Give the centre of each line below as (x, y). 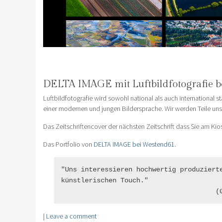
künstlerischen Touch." (104, 180)
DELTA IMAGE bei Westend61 (134, 144)
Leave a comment (71, 216)
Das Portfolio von (68, 144)
